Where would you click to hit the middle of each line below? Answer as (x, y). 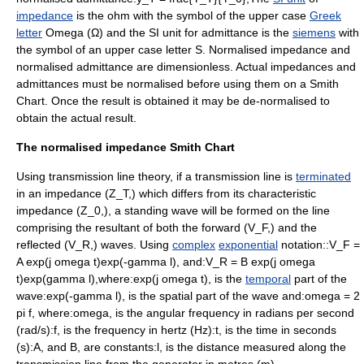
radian (271, 313)
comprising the (56, 227)
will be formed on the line (264, 210)
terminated (323, 176)
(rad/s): (35, 330)
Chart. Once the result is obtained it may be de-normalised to (173, 101)
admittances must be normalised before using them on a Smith (178, 84)
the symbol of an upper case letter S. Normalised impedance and (183, 50)
